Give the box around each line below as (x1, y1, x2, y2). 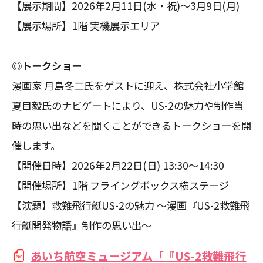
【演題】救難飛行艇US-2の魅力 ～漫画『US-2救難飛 (12, 197, 249, 213)
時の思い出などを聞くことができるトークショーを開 (12, 117, 251, 133)
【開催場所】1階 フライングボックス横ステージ (12, 177, 229, 193)
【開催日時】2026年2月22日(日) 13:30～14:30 (12, 157, 224, 173)
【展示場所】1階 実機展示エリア (12, 18, 160, 33)
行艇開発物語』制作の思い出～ (12, 217, 151, 232)
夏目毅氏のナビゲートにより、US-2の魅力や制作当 (12, 97, 244, 113)
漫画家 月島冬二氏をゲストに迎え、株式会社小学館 (12, 77, 244, 93)
